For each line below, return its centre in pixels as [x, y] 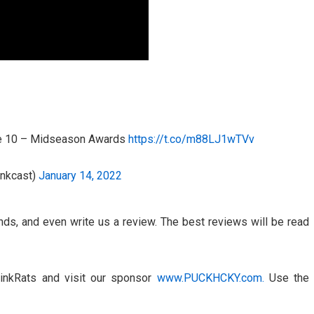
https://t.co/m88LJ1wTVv [191, 139]
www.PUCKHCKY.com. [210, 278]
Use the [287, 278]
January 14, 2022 [80, 176]
